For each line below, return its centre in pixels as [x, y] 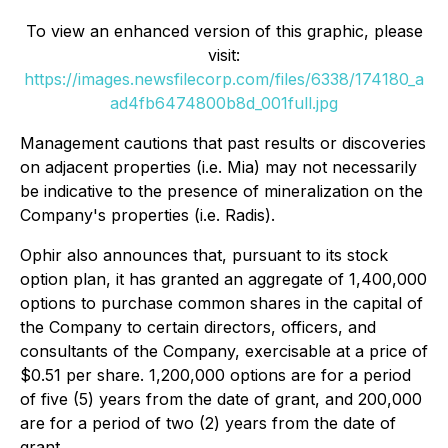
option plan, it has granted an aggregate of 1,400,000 [223, 279]
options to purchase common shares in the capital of [221, 303]
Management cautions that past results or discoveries [223, 143]
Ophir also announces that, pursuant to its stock [204, 255]
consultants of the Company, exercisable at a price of [224, 351]
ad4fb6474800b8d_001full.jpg [224, 103]
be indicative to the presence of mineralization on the [221, 191]
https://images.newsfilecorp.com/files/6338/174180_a [224, 79]
